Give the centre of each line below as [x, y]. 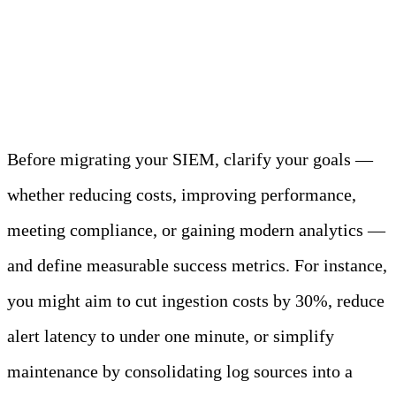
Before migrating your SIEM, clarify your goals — [190, 160]
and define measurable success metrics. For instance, [197, 266]
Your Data [88, 70]
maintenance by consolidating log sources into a [180, 372]
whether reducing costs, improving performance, [182, 195]
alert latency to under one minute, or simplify [171, 336]
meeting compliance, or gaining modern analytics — [196, 230]
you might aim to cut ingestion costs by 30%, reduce [196, 301]
